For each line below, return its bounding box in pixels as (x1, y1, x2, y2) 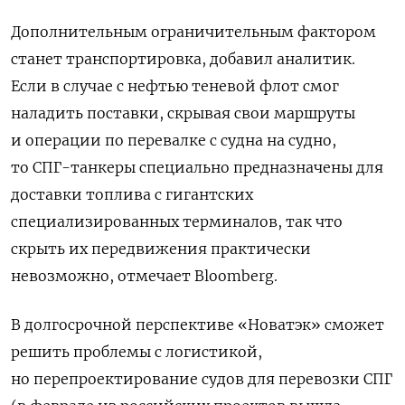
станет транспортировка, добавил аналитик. (11, 50, 355, 69)
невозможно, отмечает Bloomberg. (11, 267, 278, 286)
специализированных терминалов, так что (11, 212, 343, 231)
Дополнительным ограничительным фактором (11, 23, 376, 42)
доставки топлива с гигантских (11, 185, 253, 204)
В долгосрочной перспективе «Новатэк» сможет (11, 316, 384, 334)
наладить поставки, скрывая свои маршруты (11, 104, 355, 123)
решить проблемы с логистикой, (11, 343, 262, 362)
